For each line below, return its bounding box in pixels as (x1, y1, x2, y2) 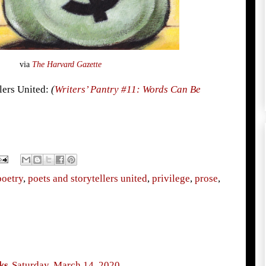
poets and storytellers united (27, 172, 147, 184)
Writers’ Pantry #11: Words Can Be (54, 83, 201, 95)
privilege (151, 172, 190, 184)
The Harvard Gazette (31, 59, 102, 69)
